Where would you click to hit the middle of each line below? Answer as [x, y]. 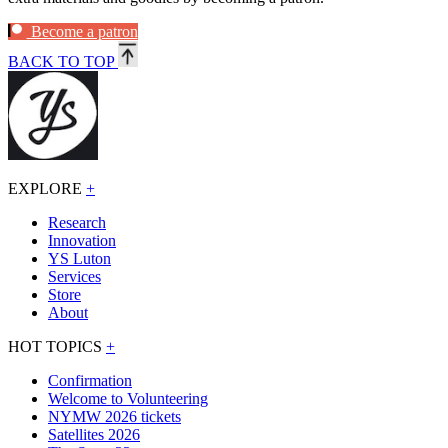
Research [77, 222]
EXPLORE [47, 188]
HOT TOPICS [57, 346]
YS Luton [79, 258]
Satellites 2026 [94, 434]
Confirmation [90, 380]
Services [74, 276]
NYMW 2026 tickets [114, 416]
